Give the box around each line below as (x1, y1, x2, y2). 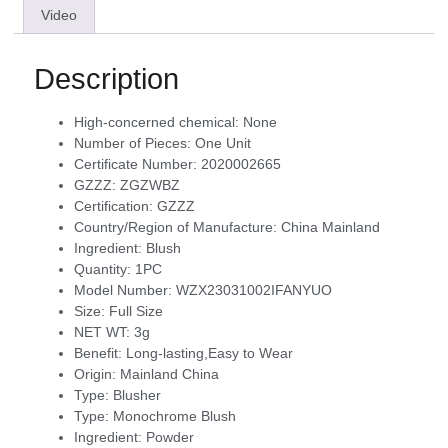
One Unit (195, 135, 251, 152)
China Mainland (281, 219, 380, 236)
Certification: (74, 198, 157, 215)
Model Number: (74, 282, 176, 299)
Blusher (113, 387, 161, 404)
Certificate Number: (74, 156, 201, 173)
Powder (146, 429, 194, 446)
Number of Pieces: (74, 135, 195, 152)
